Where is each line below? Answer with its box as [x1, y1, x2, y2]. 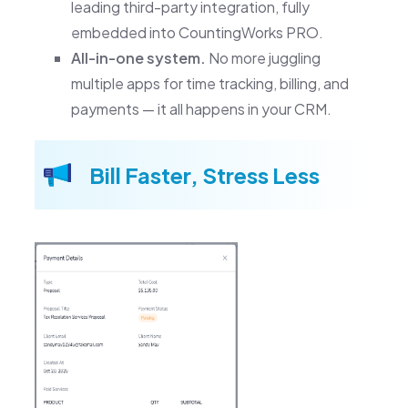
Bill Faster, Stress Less [88, 160, 320, 189]
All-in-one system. [70, 47, 206, 67]
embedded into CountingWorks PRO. [70, 22, 323, 42]
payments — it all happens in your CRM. [70, 98, 331, 118]
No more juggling [205, 47, 321, 67]
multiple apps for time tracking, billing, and [70, 73, 349, 93]
